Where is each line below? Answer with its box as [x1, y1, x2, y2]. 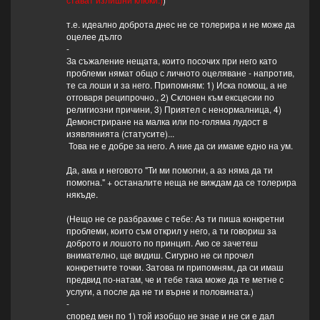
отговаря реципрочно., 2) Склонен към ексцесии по [66, 91, 274, 104]
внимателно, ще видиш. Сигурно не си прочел [66, 249, 254, 261]
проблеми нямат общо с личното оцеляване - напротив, [66, 66, 294, 79]
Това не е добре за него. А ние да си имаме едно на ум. [66, 139, 293, 152]
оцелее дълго [66, 30, 122, 43]
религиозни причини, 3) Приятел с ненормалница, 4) [66, 103, 281, 116]
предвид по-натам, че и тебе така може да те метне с [66, 273, 284, 286]
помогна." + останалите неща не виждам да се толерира [66, 176, 296, 189]
